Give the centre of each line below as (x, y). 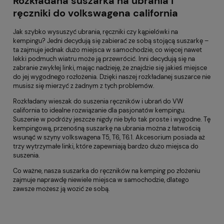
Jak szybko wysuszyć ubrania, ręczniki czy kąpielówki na (95, 32)
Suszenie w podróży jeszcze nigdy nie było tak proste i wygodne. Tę (112, 119)
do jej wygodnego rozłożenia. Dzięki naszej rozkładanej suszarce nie (112, 77)
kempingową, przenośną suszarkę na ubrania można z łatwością (107, 128)
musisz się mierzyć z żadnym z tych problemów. (84, 86)
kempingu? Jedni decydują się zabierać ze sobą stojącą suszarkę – (111, 41)
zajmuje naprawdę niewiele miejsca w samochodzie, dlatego (101, 180)
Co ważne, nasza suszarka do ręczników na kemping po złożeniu (106, 171)
